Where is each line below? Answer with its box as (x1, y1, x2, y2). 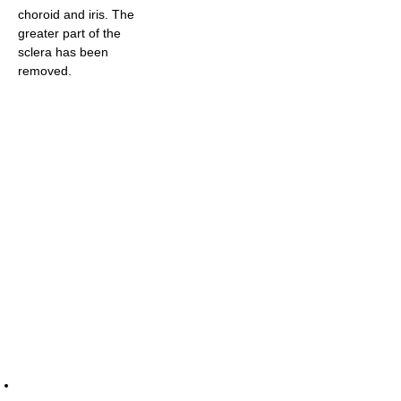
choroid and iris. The (18, 6, 134, 21)
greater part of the (18, 25, 121, 40)
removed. (18, 63, 72, 78)
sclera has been (18, 44, 108, 59)
